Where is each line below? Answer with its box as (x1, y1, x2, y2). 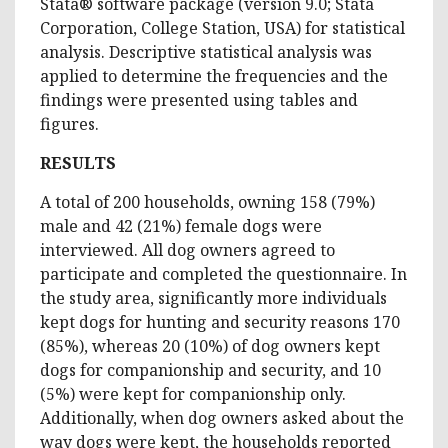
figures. (40, 112, 99, 135)
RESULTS (40, 151, 116, 174)
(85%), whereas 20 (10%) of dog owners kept (40, 334, 380, 357)
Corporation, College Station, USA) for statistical (40, 16, 405, 39)
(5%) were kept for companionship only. (40, 382, 346, 405)
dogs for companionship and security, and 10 (40, 358, 381, 381)
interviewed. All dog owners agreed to (40, 238, 335, 261)
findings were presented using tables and (40, 88, 358, 111)
